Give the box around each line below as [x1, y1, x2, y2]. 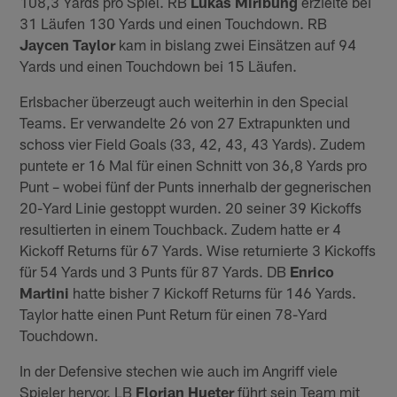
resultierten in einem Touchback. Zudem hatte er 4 [19, 219, 342, 237]
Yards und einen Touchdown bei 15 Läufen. [19, 56, 298, 74]
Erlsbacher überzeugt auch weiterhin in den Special [19, 91, 349, 110]
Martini [19, 283, 70, 301]
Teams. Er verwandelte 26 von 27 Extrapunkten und [19, 113, 351, 131]
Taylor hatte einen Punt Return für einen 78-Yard [19, 304, 328, 323]
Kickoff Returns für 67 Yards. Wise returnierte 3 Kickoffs [19, 240, 377, 259]
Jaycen [19, 35, 70, 53]
